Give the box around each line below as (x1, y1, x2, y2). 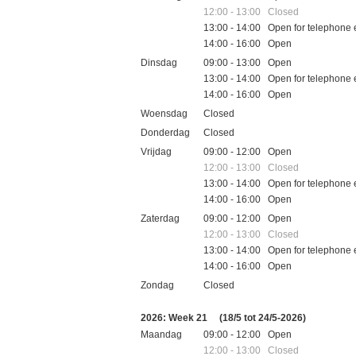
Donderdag (141, 126, 190, 138)
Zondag (141, 279, 174, 291)
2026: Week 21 (141, 311, 210, 323)
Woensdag (141, 107, 188, 119)
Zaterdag (141, 212, 180, 224)
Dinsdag (141, 56, 177, 68)
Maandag (141, 328, 182, 340)
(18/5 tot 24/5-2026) (219, 311, 306, 323)
